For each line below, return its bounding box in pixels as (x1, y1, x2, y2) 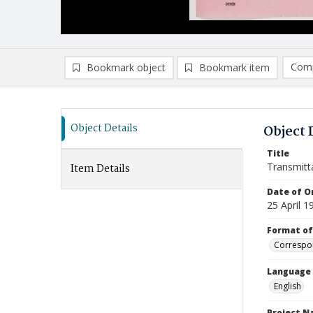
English (274, 280, 301, 292)
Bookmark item (199, 61, 270, 74)
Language (267, 265, 311, 277)
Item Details (71, 161, 130, 177)
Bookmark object (87, 61, 166, 74)
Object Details (71, 120, 138, 137)
